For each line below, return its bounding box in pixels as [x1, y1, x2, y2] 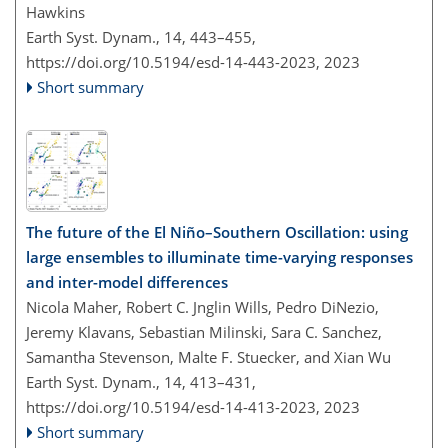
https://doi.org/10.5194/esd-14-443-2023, [26, 52, 320, 72]
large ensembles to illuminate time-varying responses [26, 246, 413, 267]
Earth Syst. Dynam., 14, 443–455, [26, 27, 256, 47]
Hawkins [26, 2, 85, 22]
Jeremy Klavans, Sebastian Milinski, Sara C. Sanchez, [26, 321, 382, 342]
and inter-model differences [26, 271, 228, 292]
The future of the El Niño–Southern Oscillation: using [26, 221, 408, 242]
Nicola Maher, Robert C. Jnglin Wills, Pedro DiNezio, [26, 296, 379, 317]
